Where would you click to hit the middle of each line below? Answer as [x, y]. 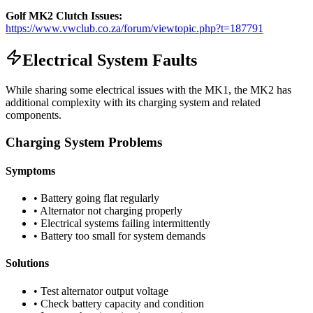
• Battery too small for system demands [119, 236]
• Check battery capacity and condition [119, 303]
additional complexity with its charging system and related [133, 102]
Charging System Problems [84, 142]
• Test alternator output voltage [101, 291]
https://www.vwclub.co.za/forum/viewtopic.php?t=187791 [134, 29]
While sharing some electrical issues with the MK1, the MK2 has [148, 89]
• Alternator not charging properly [108, 211]
